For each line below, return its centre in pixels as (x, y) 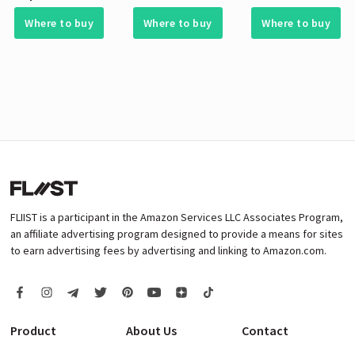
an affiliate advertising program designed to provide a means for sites (177, 234)
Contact (265, 331)
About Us (151, 331)
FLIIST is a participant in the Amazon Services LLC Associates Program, (177, 218)
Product (33, 331)
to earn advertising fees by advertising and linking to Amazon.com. (168, 251)
